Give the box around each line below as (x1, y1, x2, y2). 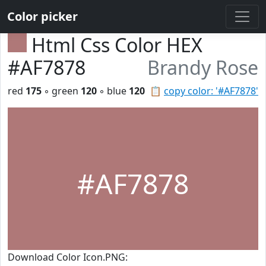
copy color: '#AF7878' (164, 84, 258, 97)
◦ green (42, 84, 81, 97)
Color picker (7, 8, 78, 24)
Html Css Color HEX (31, 32, 202, 58)
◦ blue (97, 84, 129, 97)
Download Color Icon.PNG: (8, 251, 128, 264)
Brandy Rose (147, 55, 258, 80)
